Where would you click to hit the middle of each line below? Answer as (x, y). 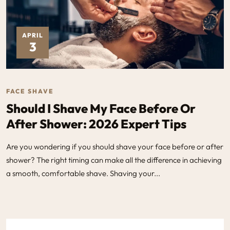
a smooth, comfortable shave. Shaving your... (83, 173)
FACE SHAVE (30, 91)
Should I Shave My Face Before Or (101, 108)
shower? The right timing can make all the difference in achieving (114, 160)
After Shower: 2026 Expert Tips (96, 123)
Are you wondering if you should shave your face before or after (115, 146)
